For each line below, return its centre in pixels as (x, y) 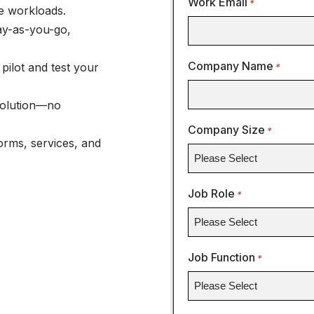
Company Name (230, 66)
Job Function (221, 257)
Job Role (211, 193)
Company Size (226, 130)
